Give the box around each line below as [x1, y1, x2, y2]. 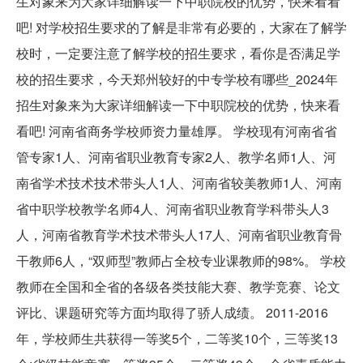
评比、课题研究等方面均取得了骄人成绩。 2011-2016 [16, 302, 328, 322]
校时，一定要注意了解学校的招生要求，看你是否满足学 [16, 43, 340, 62]
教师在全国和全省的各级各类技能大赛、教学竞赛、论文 [16, 276, 340, 296]
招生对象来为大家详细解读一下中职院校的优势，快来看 [16, 95, 340, 114]
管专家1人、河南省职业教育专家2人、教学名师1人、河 [16, 147, 336, 166]
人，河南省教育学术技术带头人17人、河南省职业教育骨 [16, 224, 342, 244]
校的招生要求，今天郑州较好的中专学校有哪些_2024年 [16, 69, 338, 88]
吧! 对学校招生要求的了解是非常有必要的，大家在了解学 [16, 17, 347, 36]
